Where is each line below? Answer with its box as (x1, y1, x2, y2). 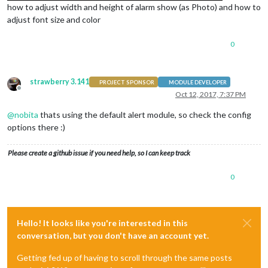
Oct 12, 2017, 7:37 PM (175, 90, 246, 99)
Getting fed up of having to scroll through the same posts (17, 252, 232, 263)
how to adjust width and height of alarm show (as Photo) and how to (7, 2, 261, 13)
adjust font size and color (7, 14, 100, 25)
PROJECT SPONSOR (99, 78, 155, 86)
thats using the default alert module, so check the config (38, 109, 251, 120)
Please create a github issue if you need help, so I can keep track (8, 148, 190, 158)
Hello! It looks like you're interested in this (17, 218, 188, 229)
